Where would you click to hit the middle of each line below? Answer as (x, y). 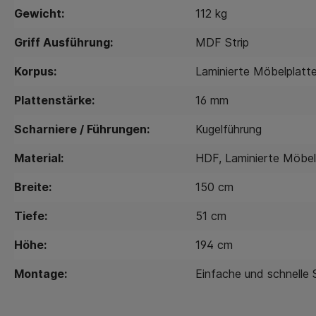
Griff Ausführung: (63, 42)
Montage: (41, 273)
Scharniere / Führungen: (82, 129)
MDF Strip (222, 42)
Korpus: (35, 71)
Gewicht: (39, 13)
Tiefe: (31, 215)
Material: (39, 158)
